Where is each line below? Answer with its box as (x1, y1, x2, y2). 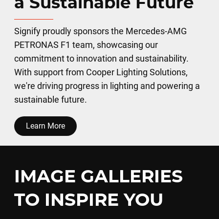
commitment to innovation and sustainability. (14, 53, 189, 64)
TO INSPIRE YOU (14, 192, 163, 210)
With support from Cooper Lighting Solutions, (14, 67, 188, 78)
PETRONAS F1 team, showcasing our (14, 40, 158, 50)
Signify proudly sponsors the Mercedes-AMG (14, 26, 187, 37)
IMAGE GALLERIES (14, 168, 183, 186)
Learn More (25, 121, 65, 131)
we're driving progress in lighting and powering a (14, 81, 200, 91)
